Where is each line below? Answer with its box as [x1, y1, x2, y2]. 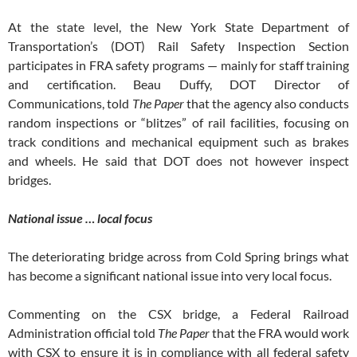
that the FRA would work [210, 325, 349, 341]
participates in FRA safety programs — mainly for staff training [8, 57, 349, 73]
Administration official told [8, 325, 158, 341]
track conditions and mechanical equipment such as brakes [8, 134, 349, 150]
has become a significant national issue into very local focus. [8, 268, 331, 284]
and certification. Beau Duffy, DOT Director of [8, 76, 349, 92]
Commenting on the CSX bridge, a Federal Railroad [8, 306, 349, 322]
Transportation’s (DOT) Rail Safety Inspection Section [8, 38, 349, 54]
